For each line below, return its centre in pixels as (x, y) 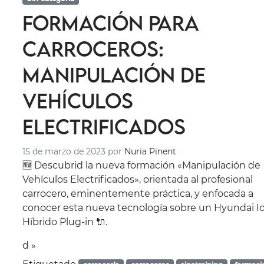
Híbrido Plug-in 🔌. (65, 222)
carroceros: (93, 48)
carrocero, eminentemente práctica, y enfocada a (138, 193)
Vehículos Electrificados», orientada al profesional (138, 179)
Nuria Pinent (151, 151)
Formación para (111, 22)
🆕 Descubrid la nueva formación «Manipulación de (142, 165)
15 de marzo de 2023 (64, 151)
